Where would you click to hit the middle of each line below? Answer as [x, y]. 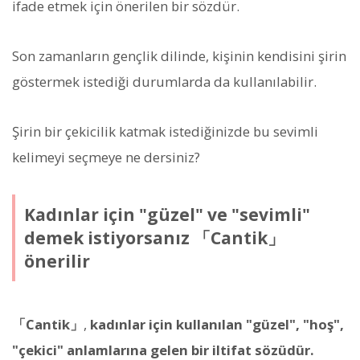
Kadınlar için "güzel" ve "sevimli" [167, 214]
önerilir [57, 261]
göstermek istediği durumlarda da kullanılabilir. [164, 81]
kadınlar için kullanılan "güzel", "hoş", [217, 325]
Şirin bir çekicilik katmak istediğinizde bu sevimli [165, 132]
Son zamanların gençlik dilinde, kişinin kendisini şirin [179, 55]
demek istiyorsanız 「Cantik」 [154, 237]
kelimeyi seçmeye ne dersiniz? [106, 157]
